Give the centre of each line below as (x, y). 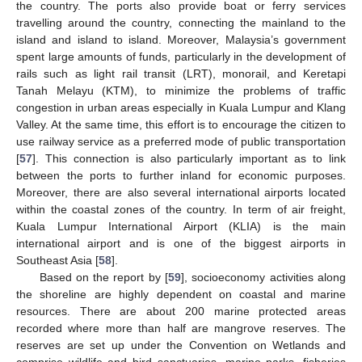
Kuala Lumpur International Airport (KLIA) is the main (181, 226)
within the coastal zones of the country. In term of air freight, (181, 209)
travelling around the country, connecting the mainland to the (181, 22)
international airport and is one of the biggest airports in (181, 243)
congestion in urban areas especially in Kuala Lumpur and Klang (181, 107)
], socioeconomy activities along (264, 277)
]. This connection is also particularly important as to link (189, 158)
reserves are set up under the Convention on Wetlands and (181, 345)
